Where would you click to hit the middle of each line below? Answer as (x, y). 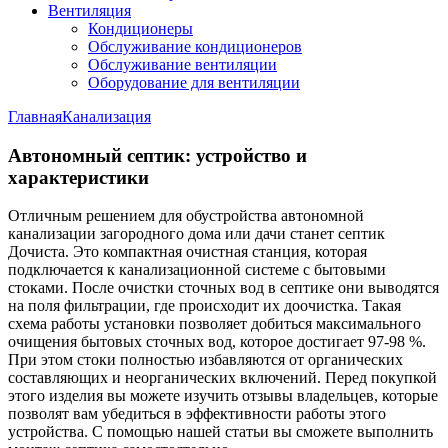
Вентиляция (89, 10)
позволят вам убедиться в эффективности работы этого (197, 414)
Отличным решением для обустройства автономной (186, 216)
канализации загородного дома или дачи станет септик (196, 234)
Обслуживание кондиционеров (195, 46)
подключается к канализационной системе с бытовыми (197, 270)
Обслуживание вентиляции (182, 64)
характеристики (78, 177)
